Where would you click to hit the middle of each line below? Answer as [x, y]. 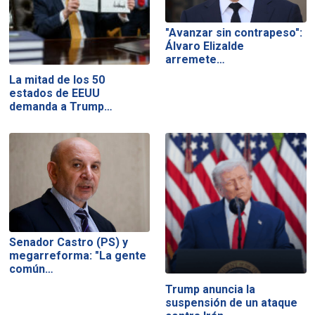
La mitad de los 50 [57, 80]
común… [31, 269]
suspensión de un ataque [232, 302]
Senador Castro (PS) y [68, 242]
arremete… [195, 60]
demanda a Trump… [60, 107]
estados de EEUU [54, 94]
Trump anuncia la [211, 289]
